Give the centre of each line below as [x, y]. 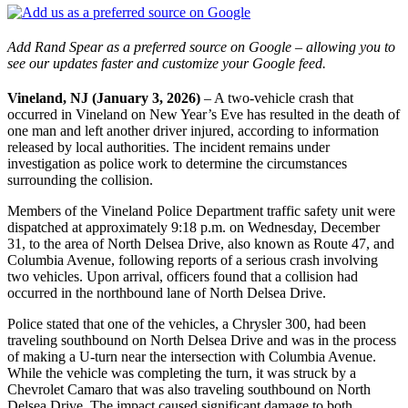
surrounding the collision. [80, 179]
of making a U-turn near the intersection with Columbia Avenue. [192, 356]
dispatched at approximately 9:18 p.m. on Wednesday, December [194, 227]
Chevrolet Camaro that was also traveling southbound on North [189, 389]
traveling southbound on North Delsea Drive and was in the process [202, 340]
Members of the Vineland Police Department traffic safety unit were [201, 210]
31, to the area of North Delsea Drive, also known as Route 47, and [201, 243]
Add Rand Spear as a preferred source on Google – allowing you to [201, 46]
